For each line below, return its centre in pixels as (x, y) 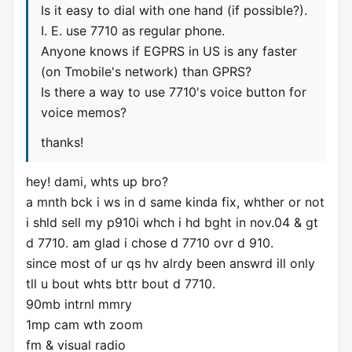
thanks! (62, 143)
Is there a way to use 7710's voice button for (174, 92)
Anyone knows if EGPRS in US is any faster (169, 51)
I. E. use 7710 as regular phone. (133, 31)
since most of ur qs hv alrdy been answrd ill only (170, 264)
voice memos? (84, 113)
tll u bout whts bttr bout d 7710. (121, 284)
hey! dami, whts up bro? (97, 182)
